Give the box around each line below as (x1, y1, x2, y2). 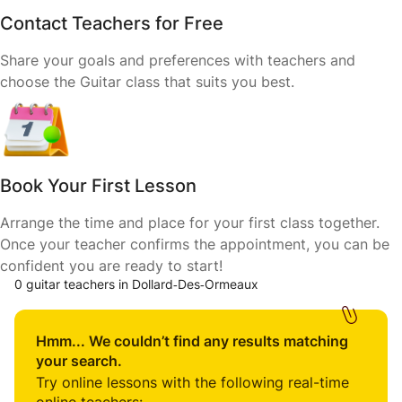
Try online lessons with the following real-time (36, 373, 349, 391)
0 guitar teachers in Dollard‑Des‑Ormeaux (14, 276, 258, 292)
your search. (36, 352, 122, 370)
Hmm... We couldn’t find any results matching (36, 332, 348, 350)
